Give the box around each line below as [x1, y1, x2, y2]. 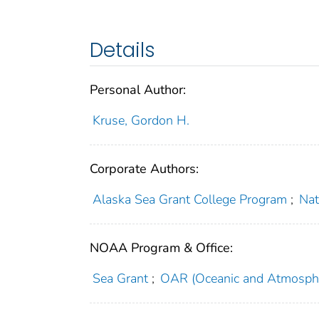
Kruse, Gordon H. [92, 111, 189, 129]
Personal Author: [90, 80, 186, 98]
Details [90, 36, 155, 64]
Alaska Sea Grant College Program [92, 190, 287, 208]
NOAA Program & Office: [90, 239, 233, 256]
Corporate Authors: [90, 159, 199, 177]
